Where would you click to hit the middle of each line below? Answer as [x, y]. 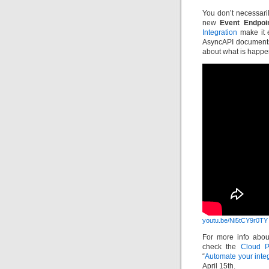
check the [222, 247]
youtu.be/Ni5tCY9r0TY [235, 220]
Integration [220, 32]
